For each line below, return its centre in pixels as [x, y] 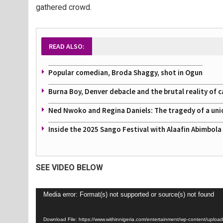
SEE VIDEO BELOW [69, 168]
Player [47, 207]
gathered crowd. [64, 7]
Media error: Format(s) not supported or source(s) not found [129, 195]
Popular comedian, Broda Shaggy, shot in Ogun [125, 73]
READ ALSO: [67, 47]
